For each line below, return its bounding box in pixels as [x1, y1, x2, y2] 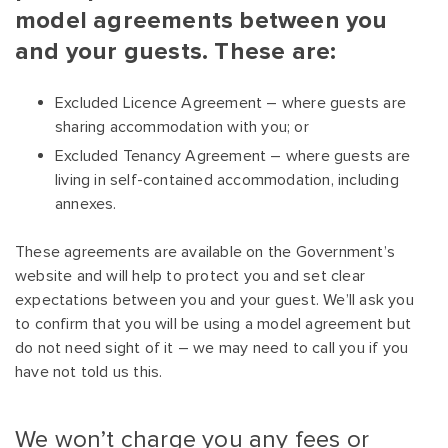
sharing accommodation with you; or [55, 117, 309, 138]
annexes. [55, 194, 117, 215]
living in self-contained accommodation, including [55, 170, 399, 191]
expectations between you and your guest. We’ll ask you [15, 290, 414, 311]
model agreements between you [15, 6, 388, 36]
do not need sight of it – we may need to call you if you [15, 338, 409, 359]
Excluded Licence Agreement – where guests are [55, 93, 407, 114]
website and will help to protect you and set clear [15, 266, 366, 287]
